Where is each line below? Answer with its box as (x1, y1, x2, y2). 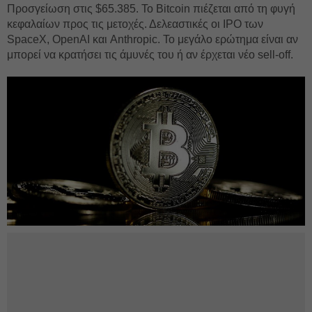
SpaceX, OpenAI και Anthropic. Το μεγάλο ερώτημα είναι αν (7, 33, 298, 45)
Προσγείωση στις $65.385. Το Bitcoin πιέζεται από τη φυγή (7, 3, 295, 15)
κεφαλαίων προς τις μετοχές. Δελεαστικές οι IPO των (7, 18, 263, 30)
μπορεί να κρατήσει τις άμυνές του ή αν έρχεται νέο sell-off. (7, 49, 293, 61)
